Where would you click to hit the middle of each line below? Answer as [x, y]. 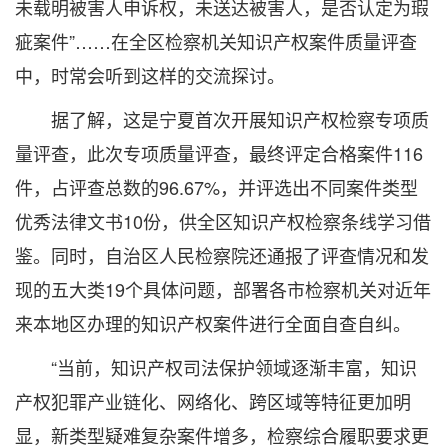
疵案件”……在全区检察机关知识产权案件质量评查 [216, 41]
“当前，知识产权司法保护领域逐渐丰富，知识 [216, 367]
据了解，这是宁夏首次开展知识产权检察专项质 [222, 119]
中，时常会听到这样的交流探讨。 [150, 75]
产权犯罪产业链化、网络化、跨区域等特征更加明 [213, 401]
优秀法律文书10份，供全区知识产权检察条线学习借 [223, 221]
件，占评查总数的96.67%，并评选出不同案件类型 [216, 187]
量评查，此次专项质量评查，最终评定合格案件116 [219, 153]
